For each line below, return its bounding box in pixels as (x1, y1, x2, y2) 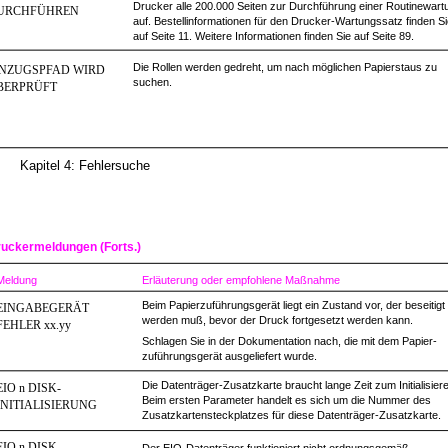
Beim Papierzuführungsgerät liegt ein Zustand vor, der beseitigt (142, 299, 445, 311)
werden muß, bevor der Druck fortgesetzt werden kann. (142, 314, 413, 326)
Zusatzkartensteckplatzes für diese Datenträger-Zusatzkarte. (142, 409, 441, 421)
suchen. (133, 76, 172, 88)
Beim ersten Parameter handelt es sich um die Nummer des (142, 394, 431, 406)
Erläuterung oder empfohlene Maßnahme (142, 274, 340, 286)
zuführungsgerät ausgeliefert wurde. (142, 350, 317, 362)
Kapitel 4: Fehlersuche (20, 158, 150, 173)
